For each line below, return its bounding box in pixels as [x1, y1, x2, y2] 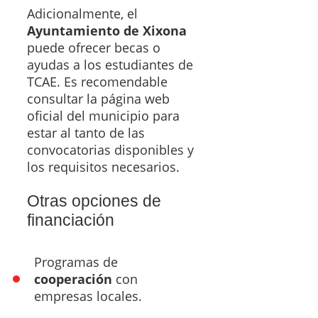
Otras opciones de [27, 191, 161, 210]
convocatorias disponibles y [27, 141, 194, 158]
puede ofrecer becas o [27, 38, 160, 56]
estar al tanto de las [27, 124, 145, 141]
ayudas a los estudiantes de [27, 55, 193, 73]
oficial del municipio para [27, 106, 180, 124]
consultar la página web [27, 89, 170, 107]
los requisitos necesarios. [27, 158, 180, 175]
